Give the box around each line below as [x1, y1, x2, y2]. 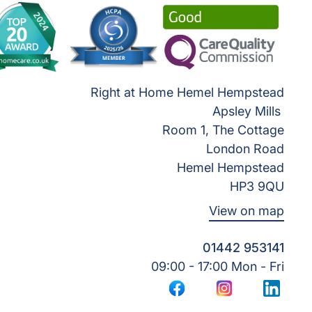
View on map [209, 203, 284, 218]
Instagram [223, 288, 275, 303]
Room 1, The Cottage [162, 123, 284, 137]
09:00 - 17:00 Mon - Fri [151, 259, 284, 274]
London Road [206, 141, 284, 156]
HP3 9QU [230, 179, 284, 194]
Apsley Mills [212, 104, 284, 118]
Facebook [175, 288, 228, 303]
